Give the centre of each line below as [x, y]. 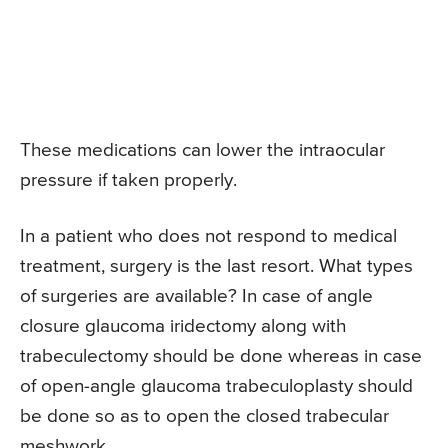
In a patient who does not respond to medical [208, 237]
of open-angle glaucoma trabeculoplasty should [216, 387]
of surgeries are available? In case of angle [196, 297]
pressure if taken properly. [128, 181]
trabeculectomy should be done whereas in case [221, 357]
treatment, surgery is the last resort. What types [216, 267]
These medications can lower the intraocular [202, 151]
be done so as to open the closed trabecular [204, 417]
